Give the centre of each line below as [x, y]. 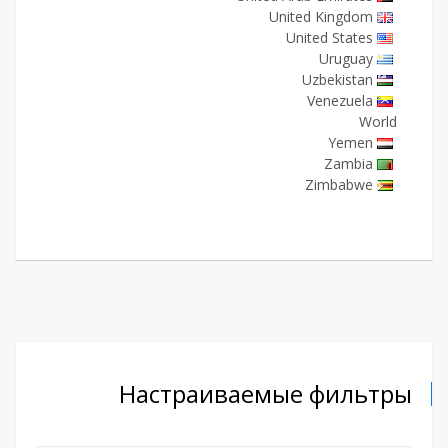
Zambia [348, 163]
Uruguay [346, 58]
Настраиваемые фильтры [265, 393]
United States [329, 37]
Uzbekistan [337, 79]
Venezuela [340, 100]
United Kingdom [321, 16]
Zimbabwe [339, 184]
